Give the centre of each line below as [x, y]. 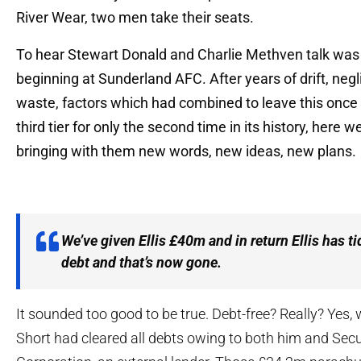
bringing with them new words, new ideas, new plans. [186, 151]
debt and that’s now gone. [141, 262]
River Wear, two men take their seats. [135, 17]
